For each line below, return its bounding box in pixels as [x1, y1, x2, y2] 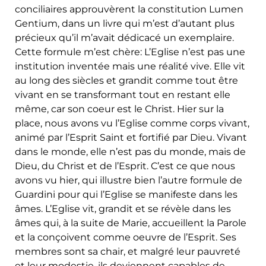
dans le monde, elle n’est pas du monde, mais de [15, 145, 246, 157]
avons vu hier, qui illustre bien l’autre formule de [15, 174, 242, 186]
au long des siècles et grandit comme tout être [15, 74, 238, 86]
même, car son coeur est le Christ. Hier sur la [15, 103, 224, 115]
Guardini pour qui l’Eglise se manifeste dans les [15, 188, 237, 200]
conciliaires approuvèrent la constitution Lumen [15, 3, 243, 15]
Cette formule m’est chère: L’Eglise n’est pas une [15, 46, 245, 58]
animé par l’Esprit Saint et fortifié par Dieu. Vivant [15, 131, 247, 143]
